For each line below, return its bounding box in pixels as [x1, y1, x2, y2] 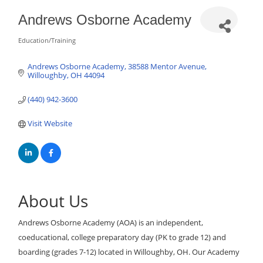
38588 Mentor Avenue [128, 61, 205, 72]
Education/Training [18, 36, 76, 45]
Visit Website [28, 118, 73, 129]
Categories [18, 41, 76, 57]
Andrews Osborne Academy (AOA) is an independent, [18, 217, 203, 228]
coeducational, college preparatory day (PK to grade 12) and [18, 232, 226, 242]
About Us [18, 190, 88, 212]
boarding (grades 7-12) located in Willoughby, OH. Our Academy [18, 247, 240, 257]
